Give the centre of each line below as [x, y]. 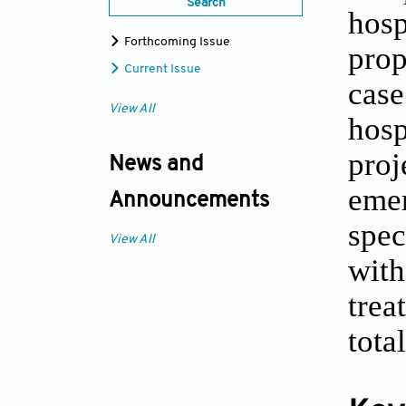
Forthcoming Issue [176, 43]
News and [156, 165]
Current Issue [161, 70]
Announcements [189, 202]
